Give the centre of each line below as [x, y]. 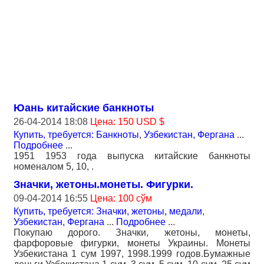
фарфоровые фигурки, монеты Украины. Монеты [132, 243]
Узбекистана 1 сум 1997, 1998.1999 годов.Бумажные [132, 254]
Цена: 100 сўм [121, 198]
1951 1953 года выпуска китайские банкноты [132, 156]
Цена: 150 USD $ [127, 122]
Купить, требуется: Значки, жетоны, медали [108, 211]
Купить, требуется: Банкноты [76, 135]
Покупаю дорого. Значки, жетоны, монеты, [132, 232]
